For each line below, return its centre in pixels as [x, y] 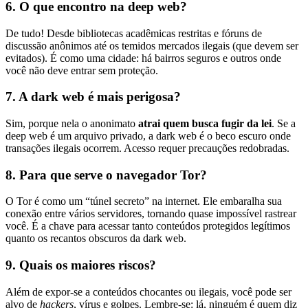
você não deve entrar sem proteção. [82, 70]
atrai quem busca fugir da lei [205, 123]
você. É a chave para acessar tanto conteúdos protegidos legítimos [148, 226]
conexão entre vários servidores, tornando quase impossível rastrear [151, 214]
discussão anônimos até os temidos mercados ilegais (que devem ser [152, 45]
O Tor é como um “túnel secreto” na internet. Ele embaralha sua [144, 201]
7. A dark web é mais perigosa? [93, 97]
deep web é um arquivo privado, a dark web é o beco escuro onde [148, 135]
